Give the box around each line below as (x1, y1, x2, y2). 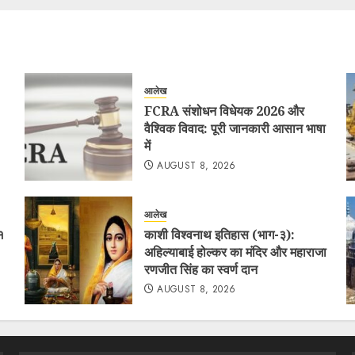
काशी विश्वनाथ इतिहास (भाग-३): (143, 225, 295, 243)
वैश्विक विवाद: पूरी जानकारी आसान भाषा (143, 119, 326, 137)
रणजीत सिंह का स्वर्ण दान (143, 260, 258, 278)
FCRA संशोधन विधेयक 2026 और (143, 101, 304, 120)
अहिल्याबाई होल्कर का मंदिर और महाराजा (143, 242, 326, 261)
